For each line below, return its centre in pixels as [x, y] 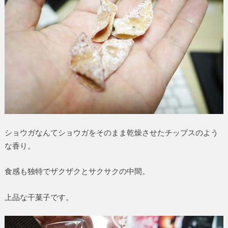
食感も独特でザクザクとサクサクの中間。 [77, 171]
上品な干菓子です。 [39, 197]
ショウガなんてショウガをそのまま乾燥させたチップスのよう [111, 132]
